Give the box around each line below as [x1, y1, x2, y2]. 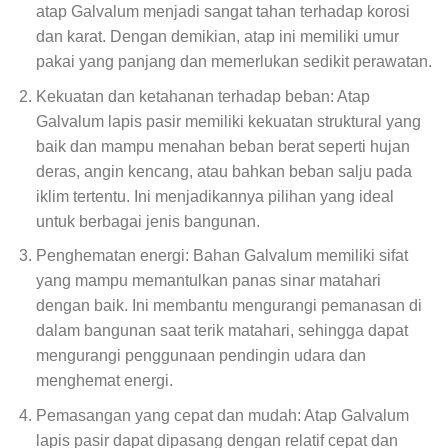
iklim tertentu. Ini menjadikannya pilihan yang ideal [35, 187, 394, 205]
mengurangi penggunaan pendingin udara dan [35, 347, 366, 365]
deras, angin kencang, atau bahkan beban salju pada [35, 162, 412, 180]
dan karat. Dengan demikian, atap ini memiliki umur [35, 27, 399, 45]
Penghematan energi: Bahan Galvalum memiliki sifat [35, 247, 408, 265]
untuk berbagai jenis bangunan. [35, 212, 260, 230]
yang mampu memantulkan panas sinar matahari [35, 272, 381, 290]
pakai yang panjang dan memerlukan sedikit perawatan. [35, 52, 432, 70]
